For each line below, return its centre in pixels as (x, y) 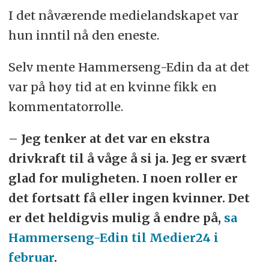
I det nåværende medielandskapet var (123, 16)
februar (31, 257)
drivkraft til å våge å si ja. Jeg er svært (127, 158)
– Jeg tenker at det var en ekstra (109, 138)
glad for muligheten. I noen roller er (123, 178)
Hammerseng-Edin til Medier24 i (113, 237)
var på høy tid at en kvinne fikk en (112, 86)
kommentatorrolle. (67, 106)
